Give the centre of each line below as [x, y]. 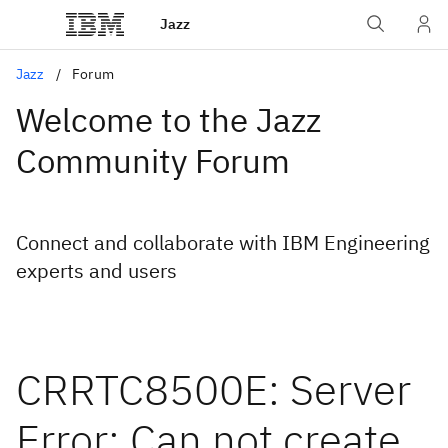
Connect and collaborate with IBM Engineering [223, 242]
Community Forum [153, 160]
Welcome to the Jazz [168, 119]
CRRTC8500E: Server [213, 389]
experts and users [96, 270]
